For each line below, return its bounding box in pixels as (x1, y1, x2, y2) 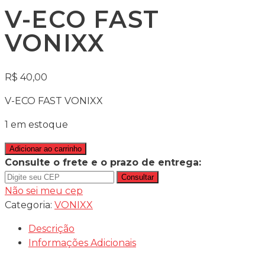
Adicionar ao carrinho (9, 144, 82, 154)
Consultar (121, 173, 154, 182)
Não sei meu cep (5, 185, 83, 197)
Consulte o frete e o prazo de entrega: (5, 157, 201, 169)
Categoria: (5, 199, 54, 211)
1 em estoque (5, 119, 68, 131)
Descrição (28, 223, 75, 235)
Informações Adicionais (28, 237, 136, 249)
